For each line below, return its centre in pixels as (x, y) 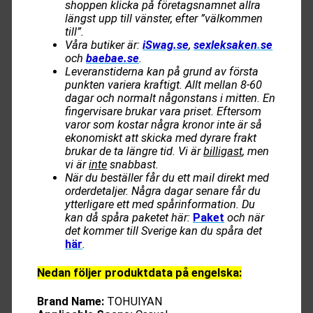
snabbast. (133, 164)
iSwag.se (166, 45)
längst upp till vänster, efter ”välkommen (164, 18)
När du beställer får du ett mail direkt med (167, 177)
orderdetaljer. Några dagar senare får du (163, 191)
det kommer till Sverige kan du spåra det (164, 231)
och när (246, 217)
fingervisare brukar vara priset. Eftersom (163, 111)
